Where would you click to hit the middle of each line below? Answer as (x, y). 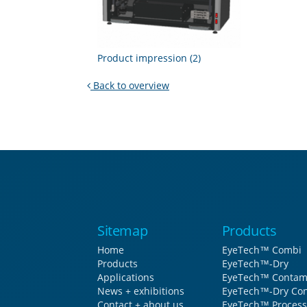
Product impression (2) (149, 58)
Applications (126, 277)
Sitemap (123, 230)
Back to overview (130, 85)
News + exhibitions (141, 291)
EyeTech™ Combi (261, 249)
